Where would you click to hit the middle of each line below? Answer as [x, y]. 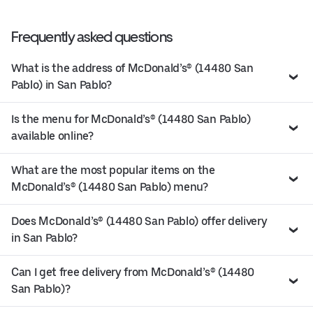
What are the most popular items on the [113, 170]
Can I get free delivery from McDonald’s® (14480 [133, 272]
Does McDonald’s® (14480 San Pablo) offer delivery [139, 221]
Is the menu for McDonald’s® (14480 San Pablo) [131, 119]
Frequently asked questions [92, 36]
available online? [52, 136]
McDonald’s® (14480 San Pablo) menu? [110, 187]
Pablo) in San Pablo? [61, 85]
